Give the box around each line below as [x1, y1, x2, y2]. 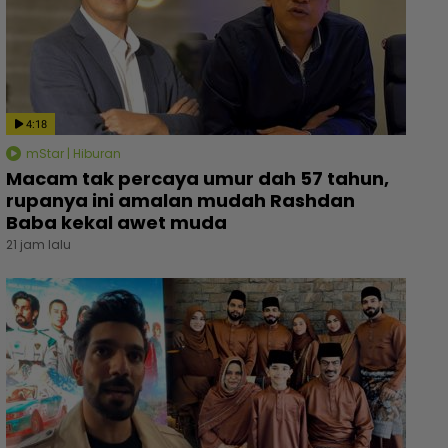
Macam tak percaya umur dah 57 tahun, [6, 165, 389, 191]
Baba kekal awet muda [6, 209, 227, 235]
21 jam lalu [6, 235, 71, 253]
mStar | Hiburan [23, 144, 121, 162]
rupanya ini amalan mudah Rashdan [6, 187, 355, 213]
